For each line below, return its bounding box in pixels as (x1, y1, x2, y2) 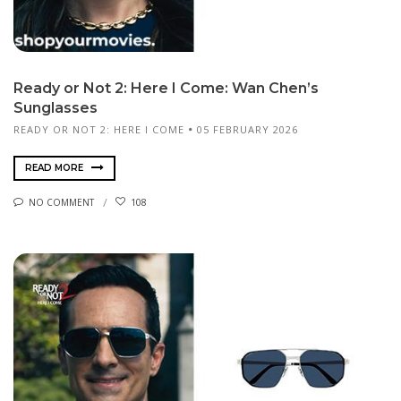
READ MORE (25, 161, 86, 174)
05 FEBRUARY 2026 (197, 122, 298, 136)
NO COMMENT (29, 195, 94, 209)
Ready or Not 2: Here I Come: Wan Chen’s (13, 79, 319, 97)
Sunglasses (13, 98, 98, 116)
